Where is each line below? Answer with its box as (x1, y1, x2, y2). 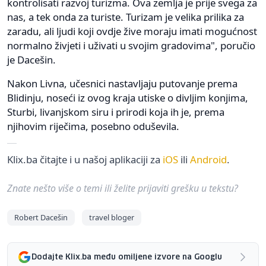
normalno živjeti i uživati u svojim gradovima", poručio (7, 39, 255, 53)
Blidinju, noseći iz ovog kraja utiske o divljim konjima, (7, 91, 248, 105)
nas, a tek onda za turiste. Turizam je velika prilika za (7, 10, 244, 24)
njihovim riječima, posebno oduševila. (7, 119, 179, 134)
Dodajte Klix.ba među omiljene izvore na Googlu (31, 253, 222, 261)
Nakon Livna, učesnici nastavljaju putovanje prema (7, 77, 237, 91)
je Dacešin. (7, 53, 56, 67)
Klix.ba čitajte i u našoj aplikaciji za (7, 153, 163, 167)
